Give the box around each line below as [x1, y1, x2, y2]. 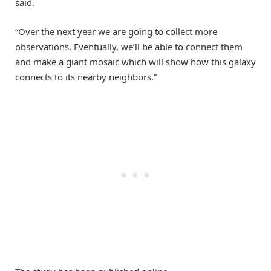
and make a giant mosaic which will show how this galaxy [15, 56, 256, 68]
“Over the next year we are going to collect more [15, 25, 217, 38]
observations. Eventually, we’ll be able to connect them [15, 41, 243, 53]
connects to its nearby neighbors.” [15, 71, 157, 83]
